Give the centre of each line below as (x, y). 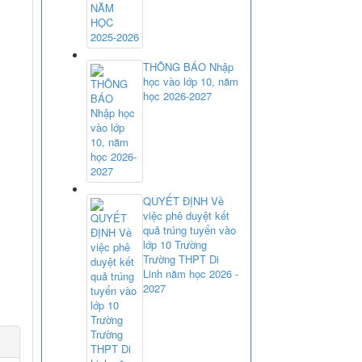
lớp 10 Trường (175, 244)
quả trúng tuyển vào (189, 229)
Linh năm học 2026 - (191, 273)
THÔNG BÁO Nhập (188, 66)
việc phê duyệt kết (186, 215)
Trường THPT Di (181, 259)
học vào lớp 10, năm (191, 81)
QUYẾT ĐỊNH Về (183, 200)
